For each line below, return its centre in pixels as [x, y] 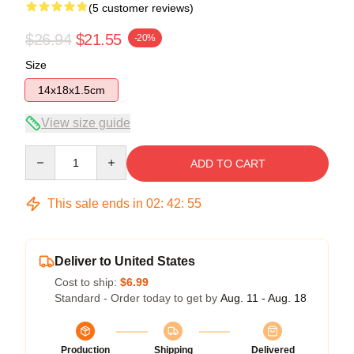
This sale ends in [95, 203]
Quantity [45, 152]
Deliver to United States [125, 261]
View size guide [86, 122]
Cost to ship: [87, 282]
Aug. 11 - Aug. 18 [264, 298]
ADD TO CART [228, 163]
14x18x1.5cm [72, 90]
